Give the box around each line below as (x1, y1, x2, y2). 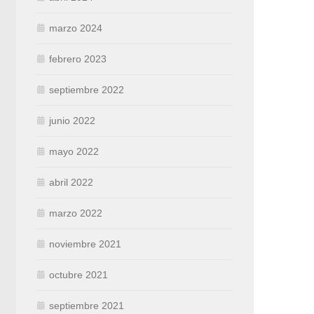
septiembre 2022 (49, 84, 124, 96)
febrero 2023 (49, 53, 107, 65)
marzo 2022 (49, 207, 102, 219)
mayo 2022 (49, 146, 99, 158)
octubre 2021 (49, 269, 108, 281)
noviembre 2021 (49, 238, 121, 250)
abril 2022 (49, 177, 93, 189)
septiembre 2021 (49, 300, 124, 312)
